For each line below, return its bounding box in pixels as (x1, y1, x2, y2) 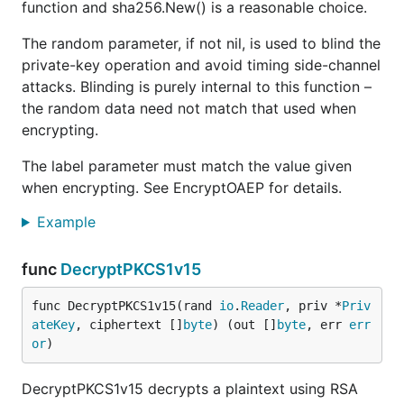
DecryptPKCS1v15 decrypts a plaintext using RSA (22, 380, 358, 398)
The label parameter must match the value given (22, 157, 352, 175)
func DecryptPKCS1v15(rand (32, 298, 219, 313)
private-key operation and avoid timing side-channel (22, 56, 381, 74)
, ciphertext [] (75, 317, 183, 332)
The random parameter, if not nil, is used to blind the (22, 34, 381, 52)
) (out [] (212, 317, 277, 332)
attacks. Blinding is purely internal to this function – (22, 78, 372, 96)
